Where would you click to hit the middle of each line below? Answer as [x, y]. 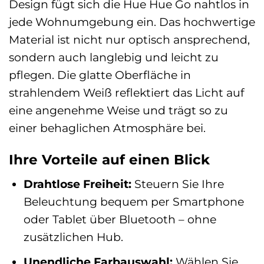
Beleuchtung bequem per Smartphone [133, 202]
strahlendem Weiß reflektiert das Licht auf [126, 92]
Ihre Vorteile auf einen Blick [109, 159]
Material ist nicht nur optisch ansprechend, [129, 39]
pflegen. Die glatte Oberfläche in [100, 75]
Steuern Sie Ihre [177, 184]
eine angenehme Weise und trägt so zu [118, 110]
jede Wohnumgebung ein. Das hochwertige [132, 22]
